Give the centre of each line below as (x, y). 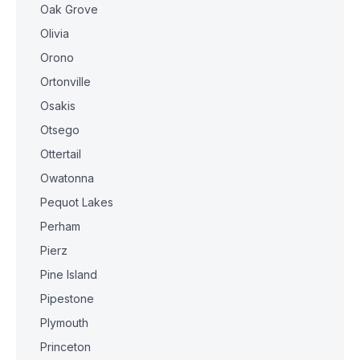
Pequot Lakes (77, 202)
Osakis (58, 106)
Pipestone (67, 299)
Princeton (65, 347)
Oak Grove (69, 9)
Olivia (55, 33)
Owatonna (67, 178)
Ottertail (61, 154)
